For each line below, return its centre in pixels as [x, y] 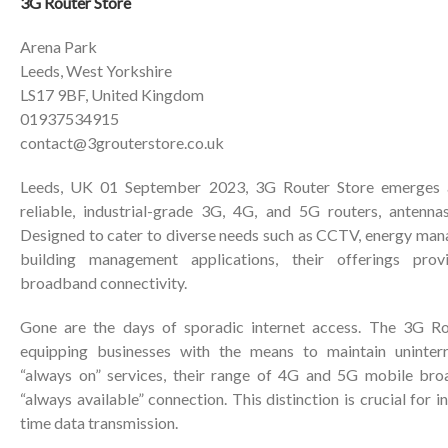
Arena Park [58, 46]
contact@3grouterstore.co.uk [122, 142]
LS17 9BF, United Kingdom [112, 94]
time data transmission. [99, 422]
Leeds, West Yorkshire [96, 70]
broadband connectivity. [103, 282]
